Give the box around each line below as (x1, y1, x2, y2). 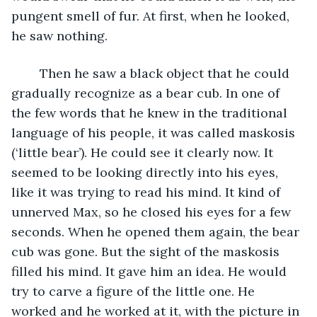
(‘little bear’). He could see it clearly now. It (11, 144, 277, 161)
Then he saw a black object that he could (25, 64, 40, 81)
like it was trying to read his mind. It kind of (11, 183, 284, 200)
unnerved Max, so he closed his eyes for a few (11, 203, 294, 220)
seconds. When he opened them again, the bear (11, 223, 303, 240)
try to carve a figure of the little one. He (11, 282, 258, 299)
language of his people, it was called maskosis (11, 124, 299, 141)
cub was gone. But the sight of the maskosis (11, 243, 283, 260)
